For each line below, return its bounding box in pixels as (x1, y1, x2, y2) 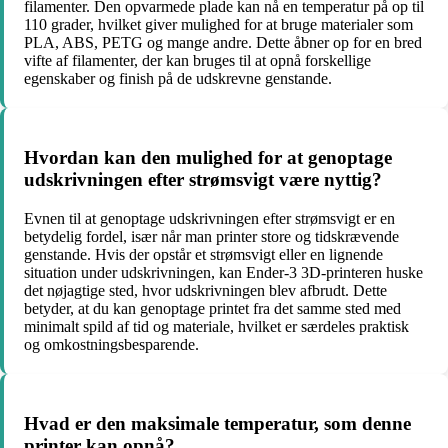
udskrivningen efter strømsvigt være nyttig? (24, 169, 382, 191)
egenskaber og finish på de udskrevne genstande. (24, 70, 332, 88)
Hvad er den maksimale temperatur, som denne (24, 412, 411, 434)
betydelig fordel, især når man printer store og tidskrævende (24, 227, 399, 245)
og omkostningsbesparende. (24, 335, 199, 353)
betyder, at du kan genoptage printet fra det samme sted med (24, 299, 401, 317)
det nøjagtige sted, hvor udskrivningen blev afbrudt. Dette (24, 281, 387, 299)
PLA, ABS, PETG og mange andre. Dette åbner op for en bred (24, 34, 422, 52)
